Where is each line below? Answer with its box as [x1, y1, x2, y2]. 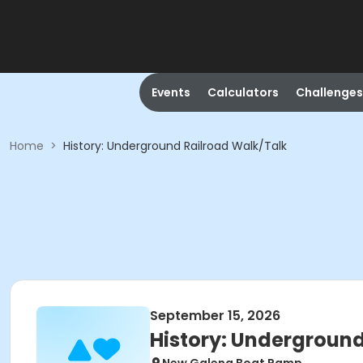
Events [151, 84, 190, 100]
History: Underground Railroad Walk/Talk [63, 138, 287, 154]
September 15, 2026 [150, 306, 280, 325]
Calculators [207, 84, 279, 100]
